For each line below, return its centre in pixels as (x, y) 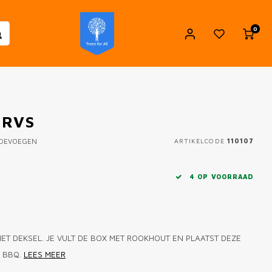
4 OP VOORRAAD (220, 177)
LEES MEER (45, 254)
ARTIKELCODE (199, 141)
